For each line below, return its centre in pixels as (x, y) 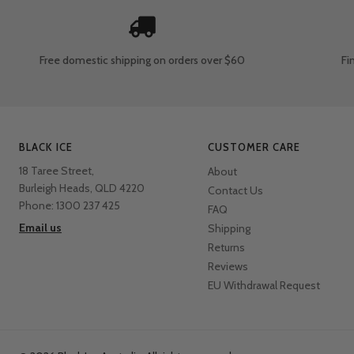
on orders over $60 (199, 60)
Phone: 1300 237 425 (70, 206)
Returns (226, 248)
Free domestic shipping (96, 60)
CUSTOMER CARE (254, 147)
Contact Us (235, 191)
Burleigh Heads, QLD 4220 (82, 188)
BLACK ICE (46, 147)
